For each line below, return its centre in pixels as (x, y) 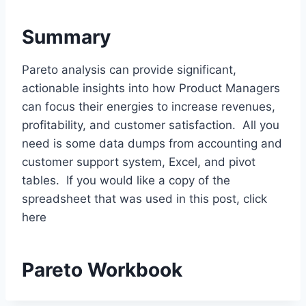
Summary (66, 37)
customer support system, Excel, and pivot (139, 162)
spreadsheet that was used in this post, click (144, 198)
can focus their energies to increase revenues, (149, 106)
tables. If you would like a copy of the (126, 180)
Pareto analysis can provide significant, (129, 69)
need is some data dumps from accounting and (152, 143)
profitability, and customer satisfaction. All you (151, 125)
